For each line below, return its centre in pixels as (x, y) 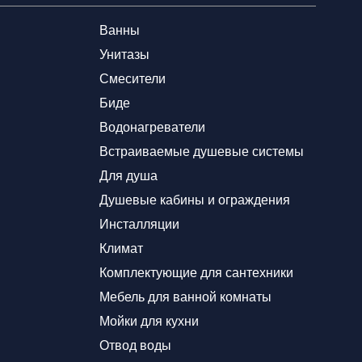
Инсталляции (139, 224)
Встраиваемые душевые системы (202, 152)
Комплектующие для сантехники (196, 273)
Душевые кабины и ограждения (195, 200)
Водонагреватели (152, 127)
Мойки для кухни (149, 321)
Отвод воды (135, 345)
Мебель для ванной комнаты (185, 297)
